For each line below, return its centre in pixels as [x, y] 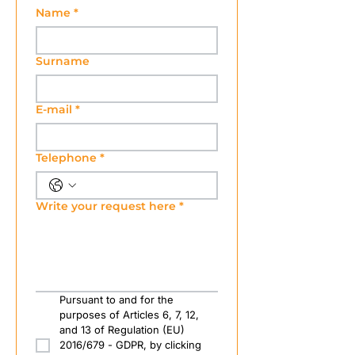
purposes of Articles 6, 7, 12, [129, 315]
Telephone [66, 158]
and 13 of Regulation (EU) [122, 330]
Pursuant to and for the [116, 300]
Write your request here [106, 206]
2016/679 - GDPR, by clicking [130, 345]
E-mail [54, 109]
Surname [63, 61]
